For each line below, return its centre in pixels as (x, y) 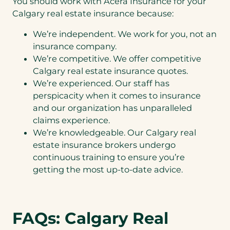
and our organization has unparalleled (112, 108)
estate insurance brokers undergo (104, 145)
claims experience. (71, 120)
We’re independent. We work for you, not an (125, 34)
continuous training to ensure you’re (109, 157)
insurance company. (75, 46)
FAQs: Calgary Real (90, 218)
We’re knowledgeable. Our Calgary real (114, 133)
